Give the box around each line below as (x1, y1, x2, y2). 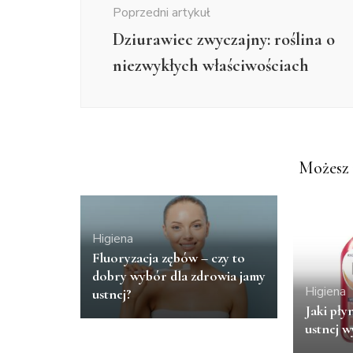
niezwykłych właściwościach (113, 54, 309, 76)
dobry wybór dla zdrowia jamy (92, 267, 266, 285)
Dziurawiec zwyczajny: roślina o (113, 28, 335, 50)
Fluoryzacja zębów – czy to (92, 249, 245, 267)
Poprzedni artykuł (113, 3, 210, 21)
